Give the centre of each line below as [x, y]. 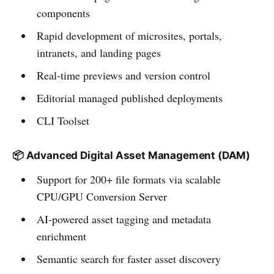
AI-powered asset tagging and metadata [124, 219]
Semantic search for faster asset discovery [128, 258]
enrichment [61, 236]
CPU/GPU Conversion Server [102, 196]
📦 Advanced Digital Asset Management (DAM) [131, 155]
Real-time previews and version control [123, 75]
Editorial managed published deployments [129, 98]
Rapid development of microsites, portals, [129, 35]
